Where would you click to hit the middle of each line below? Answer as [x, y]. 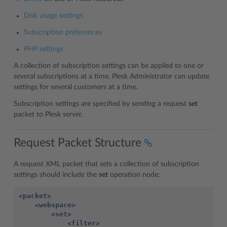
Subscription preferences [63, 32]
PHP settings [44, 49]
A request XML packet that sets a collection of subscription [106, 164]
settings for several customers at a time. [76, 87]
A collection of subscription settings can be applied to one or [109, 66]
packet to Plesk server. [48, 115]
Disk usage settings [53, 16]
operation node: [134, 175]
